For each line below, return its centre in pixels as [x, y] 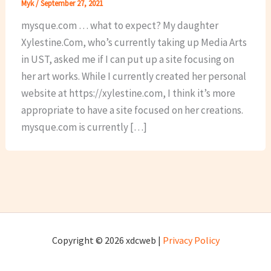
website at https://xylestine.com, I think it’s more [128, 93]
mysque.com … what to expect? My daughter [119, 25]
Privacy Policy [191, 240]
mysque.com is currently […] [84, 127]
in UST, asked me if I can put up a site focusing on [127, 59]
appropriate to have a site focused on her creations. [132, 110]
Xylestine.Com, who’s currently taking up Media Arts [134, 42]
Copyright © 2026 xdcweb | [107, 240]
